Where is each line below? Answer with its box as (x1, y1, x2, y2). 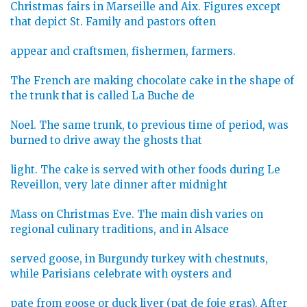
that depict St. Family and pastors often (10, 15, 216, 29)
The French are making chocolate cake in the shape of (10, 74, 294, 88)
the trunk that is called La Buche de (10, 89, 195, 103)
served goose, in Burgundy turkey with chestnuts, (10, 252, 268, 266)
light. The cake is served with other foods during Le (10, 163, 280, 177)
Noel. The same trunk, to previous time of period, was (10, 119, 288, 132)
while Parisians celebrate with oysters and (10, 267, 232, 281)
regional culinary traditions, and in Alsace (10, 223, 229, 236)
